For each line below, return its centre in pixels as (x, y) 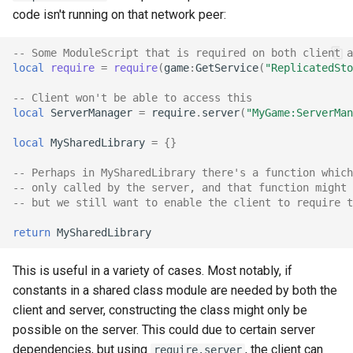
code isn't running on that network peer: (119, 15)
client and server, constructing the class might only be (160, 310)
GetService (227, 67)
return (32, 232)
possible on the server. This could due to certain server (164, 330)
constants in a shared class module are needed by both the (175, 290)
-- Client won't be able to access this (132, 97)
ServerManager (91, 112)
